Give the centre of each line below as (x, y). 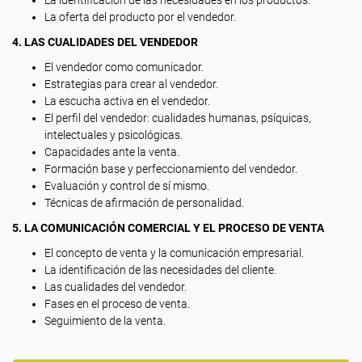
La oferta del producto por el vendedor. (140, 17)
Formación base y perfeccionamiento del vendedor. (171, 169)
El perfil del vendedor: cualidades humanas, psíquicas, (178, 118)
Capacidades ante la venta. (112, 152)
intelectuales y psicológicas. (114, 135)
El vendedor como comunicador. (124, 67)
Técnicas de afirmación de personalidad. (144, 203)
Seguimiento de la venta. (105, 321)
